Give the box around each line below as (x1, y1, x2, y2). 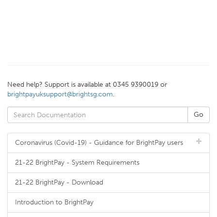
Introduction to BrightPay (15, 198, 93, 206)
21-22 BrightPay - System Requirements (15, 158, 139, 167)
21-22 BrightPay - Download (15, 178, 103, 186)
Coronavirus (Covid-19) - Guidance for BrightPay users (15, 139, 183, 147)
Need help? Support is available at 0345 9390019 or (7, 80, 167, 89)
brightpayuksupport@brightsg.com (7, 90, 113, 98)
